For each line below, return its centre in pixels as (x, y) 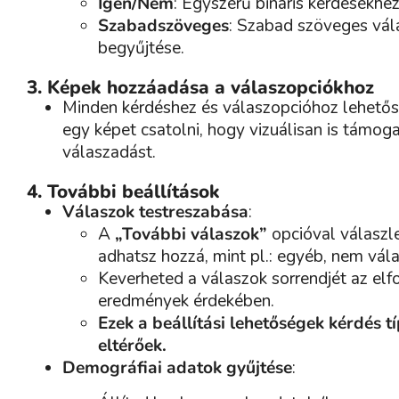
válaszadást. (109, 153)
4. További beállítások (123, 192)
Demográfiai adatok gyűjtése (177, 368)
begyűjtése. (141, 49)
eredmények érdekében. (186, 301)
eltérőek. (132, 346)
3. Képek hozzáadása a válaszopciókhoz (200, 88)
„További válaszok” (191, 235)
